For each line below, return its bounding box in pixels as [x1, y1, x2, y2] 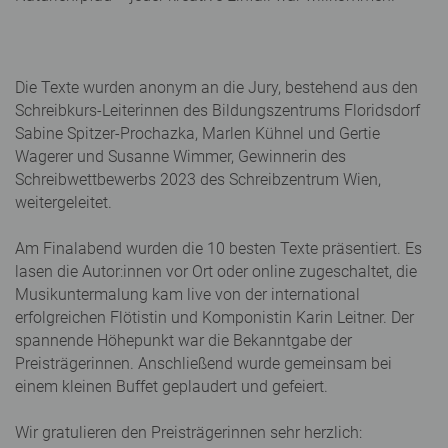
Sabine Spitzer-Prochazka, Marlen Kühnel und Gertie [15, 123, 380, 143]
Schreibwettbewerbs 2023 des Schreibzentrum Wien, [15, 169, 381, 189]
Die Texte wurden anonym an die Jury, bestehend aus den [15, 77, 418, 97]
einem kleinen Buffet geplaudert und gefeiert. [15, 376, 328, 396]
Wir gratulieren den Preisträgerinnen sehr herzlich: [15, 422, 362, 442]
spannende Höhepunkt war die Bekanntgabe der [15, 330, 352, 350]
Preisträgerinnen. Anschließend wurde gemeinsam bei [15, 353, 392, 373]
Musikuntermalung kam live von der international [15, 284, 360, 304]
